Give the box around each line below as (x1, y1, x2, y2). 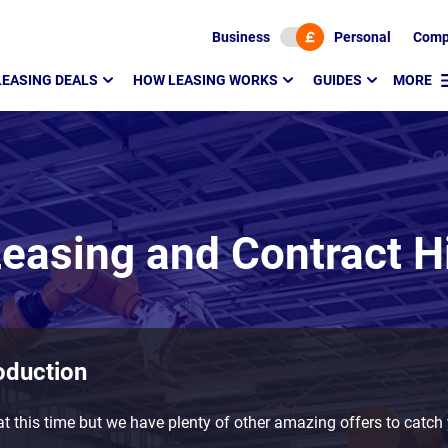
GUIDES (313, 72, 362, 88)
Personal (334, 29, 391, 45)
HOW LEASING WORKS (133, 72, 278, 88)
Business (212, 29, 270, 45)
